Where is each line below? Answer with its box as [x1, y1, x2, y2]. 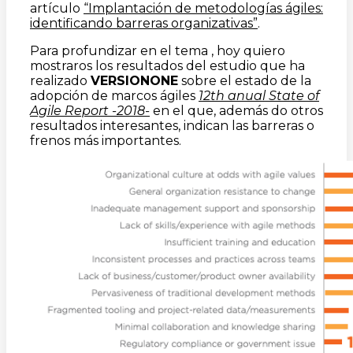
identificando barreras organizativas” [30, 15, 258, 31]
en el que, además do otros [153, 102, 323, 118]
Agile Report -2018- [30, 102, 150, 118]
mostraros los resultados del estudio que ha [30, 58, 305, 73]
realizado [30, 72, 91, 88]
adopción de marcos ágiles [30, 87, 199, 103]
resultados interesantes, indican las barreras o [30, 117, 314, 133]
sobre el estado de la [178, 72, 311, 88]
